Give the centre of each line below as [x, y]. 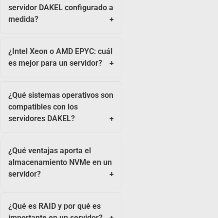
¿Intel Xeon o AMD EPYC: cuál [60, 52]
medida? [23, 19]
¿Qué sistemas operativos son [61, 95]
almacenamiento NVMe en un [60, 163]
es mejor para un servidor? [55, 63]
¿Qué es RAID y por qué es [54, 206]
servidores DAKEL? [42, 119]
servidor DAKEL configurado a [61, 8]
